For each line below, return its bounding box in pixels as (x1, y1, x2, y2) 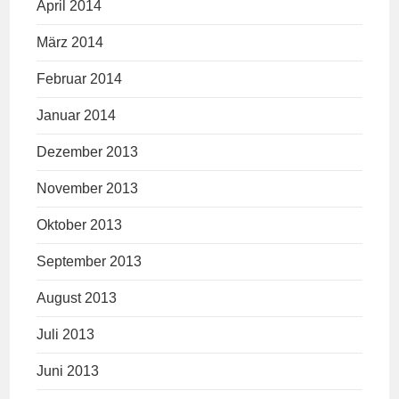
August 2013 (37, 290, 118, 306)
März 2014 (37, 35, 104, 51)
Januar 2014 (37, 108, 117, 124)
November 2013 (37, 181, 139, 197)
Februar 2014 (37, 71, 123, 87)
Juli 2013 (37, 327, 95, 343)
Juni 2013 (37, 363, 100, 379)
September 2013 (37, 254, 142, 270)
